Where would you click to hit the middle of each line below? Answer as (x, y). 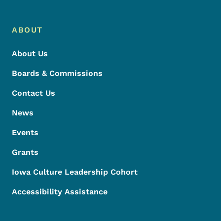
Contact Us (34, 93)
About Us (30, 54)
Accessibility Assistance (60, 192)
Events (25, 133)
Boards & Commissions (57, 74)
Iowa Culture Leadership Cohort (75, 172)
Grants (25, 152)
